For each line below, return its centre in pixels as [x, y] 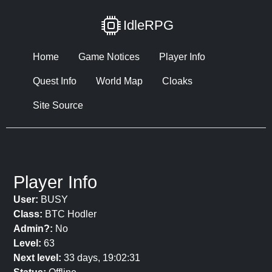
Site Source [58, 105]
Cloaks [177, 81]
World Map [119, 81]
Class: [28, 214]
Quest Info [55, 81]
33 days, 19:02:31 [101, 258]
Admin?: [33, 229]
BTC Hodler [70, 214]
